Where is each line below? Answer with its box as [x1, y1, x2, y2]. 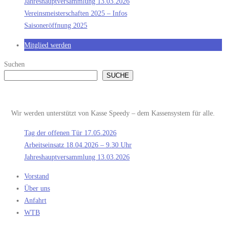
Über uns [24, 184, 50, 192]
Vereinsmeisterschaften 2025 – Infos [24, 9, 127, 18]
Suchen [4, 60, 25, 68]
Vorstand [24, 172, 49, 180]
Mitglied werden [24, 40, 71, 49]
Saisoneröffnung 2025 [24, 21, 87, 30]
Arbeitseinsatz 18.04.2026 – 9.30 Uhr [24, 140, 132, 149]
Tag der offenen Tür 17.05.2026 [24, 128, 117, 137]
